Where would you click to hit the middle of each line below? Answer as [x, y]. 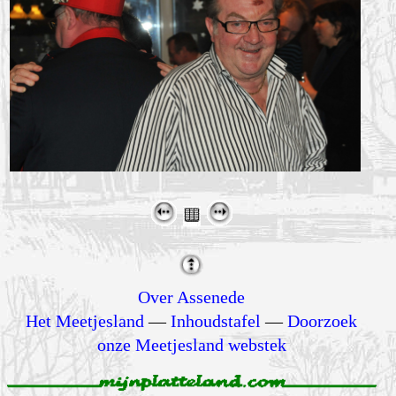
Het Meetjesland [85, 320]
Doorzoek [323, 320]
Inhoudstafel [216, 320]
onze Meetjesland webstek [191, 344]
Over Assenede [192, 297]
